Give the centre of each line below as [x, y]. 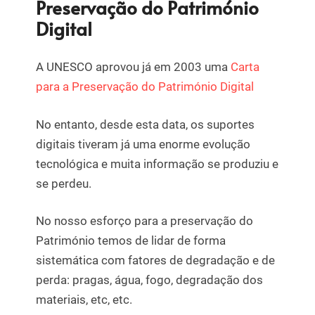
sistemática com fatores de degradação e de [155, 261]
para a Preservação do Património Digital [146, 87]
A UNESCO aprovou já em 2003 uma [133, 67]
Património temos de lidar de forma [131, 241]
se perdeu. [64, 183]
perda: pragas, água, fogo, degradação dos [149, 280]
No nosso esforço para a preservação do [144, 221]
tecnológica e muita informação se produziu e [157, 163]
